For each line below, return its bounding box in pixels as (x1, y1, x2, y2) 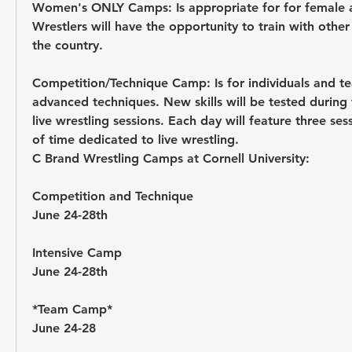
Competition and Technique (32, 189, 197, 203)
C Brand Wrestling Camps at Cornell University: (32, 151, 313, 166)
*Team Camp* (32, 302, 116, 317)
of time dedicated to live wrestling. (32, 132, 243, 147)
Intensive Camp (32, 245, 126, 260)
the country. (32, 38, 103, 53)
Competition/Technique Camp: (32, 75, 214, 90)
